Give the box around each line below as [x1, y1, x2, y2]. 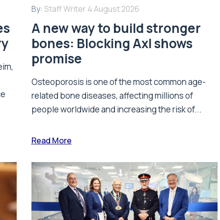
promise [31, 50, 82, 68]
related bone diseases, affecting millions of [31, 90, 193, 102]
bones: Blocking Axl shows [31, 34, 192, 53]
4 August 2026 [87, 3, 139, 15]
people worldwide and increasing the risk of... [31, 104, 202, 115]
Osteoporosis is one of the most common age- [31, 76, 206, 88]
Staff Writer [44, 3, 86, 15]
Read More [31, 135, 72, 146]
